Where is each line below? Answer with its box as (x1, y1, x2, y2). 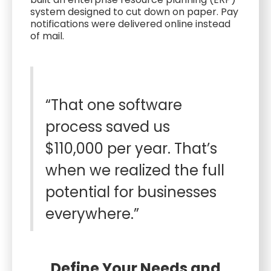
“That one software (45, 95, 182, 115)
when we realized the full (45, 160, 224, 180)
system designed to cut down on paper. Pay (30, 5, 238, 19)
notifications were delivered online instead (30, 17, 230, 31)
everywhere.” (45, 204, 143, 224)
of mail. (30, 29, 64, 43)
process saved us (45, 117, 170, 137)
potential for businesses (45, 182, 217, 202)
